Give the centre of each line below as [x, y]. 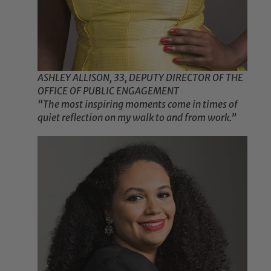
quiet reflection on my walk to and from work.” [137, 118]
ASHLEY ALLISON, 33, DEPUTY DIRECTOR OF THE [141, 78]
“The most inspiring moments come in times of [138, 104]
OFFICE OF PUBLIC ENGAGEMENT [109, 91]
